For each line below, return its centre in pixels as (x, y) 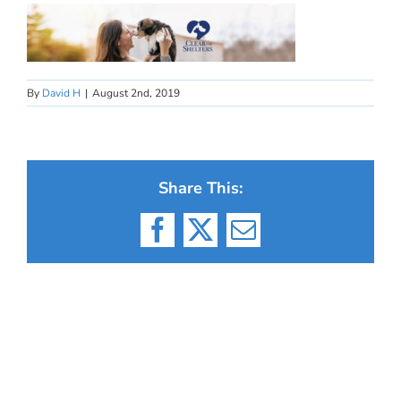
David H (61, 93)
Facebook (205, 241)
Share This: (200, 188)
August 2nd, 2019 (136, 93)
